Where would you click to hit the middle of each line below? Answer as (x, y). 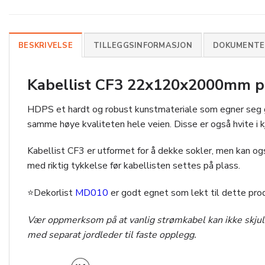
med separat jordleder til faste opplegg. (112, 235)
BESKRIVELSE (46, 45)
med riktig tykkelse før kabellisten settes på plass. (134, 166)
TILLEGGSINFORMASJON (143, 45)
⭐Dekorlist (51, 193)
